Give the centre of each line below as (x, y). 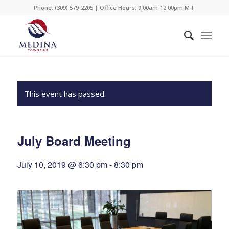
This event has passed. (65, 94)
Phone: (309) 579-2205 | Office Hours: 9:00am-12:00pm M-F (114, 7)
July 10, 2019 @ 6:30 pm (62, 164)
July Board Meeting (74, 141)
